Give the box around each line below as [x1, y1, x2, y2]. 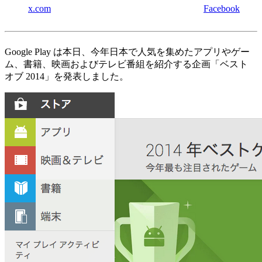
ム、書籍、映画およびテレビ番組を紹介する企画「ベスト [5, 59, 248, 70]
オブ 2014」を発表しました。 [5, 71, 129, 82]
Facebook [204, 4, 240, 14]
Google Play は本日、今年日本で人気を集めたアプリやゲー [5, 47, 250, 57]
